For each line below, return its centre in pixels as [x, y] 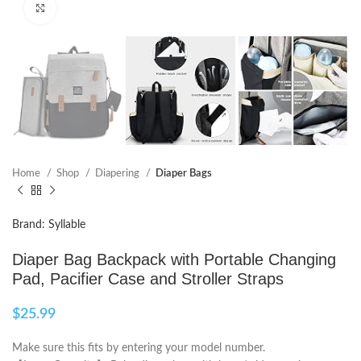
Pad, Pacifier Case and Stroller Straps [148, 279]
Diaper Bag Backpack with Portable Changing [174, 260]
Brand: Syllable [49, 225]
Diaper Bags [184, 174]
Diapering [118, 174]
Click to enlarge [92, 8]
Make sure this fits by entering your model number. [139, 349]
